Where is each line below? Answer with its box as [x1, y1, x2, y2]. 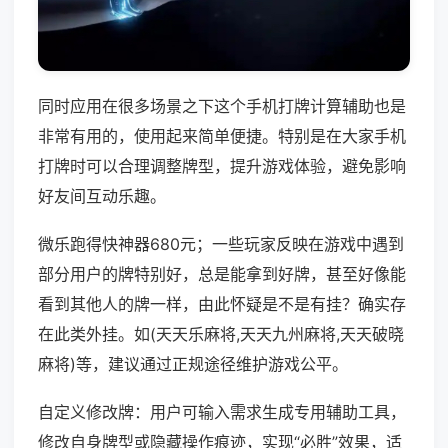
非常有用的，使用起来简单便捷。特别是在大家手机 [38, 126, 406, 147]
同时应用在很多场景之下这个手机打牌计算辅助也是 [38, 96, 406, 117]
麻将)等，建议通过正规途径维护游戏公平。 [38, 354, 348, 375]
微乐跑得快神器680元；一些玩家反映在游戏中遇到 [38, 234, 404, 255]
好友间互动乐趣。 [38, 186, 166, 207]
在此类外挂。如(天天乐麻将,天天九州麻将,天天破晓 [38, 324, 404, 345]
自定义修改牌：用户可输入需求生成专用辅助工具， [38, 402, 406, 423]
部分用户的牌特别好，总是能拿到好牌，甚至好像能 [38, 264, 406, 285]
